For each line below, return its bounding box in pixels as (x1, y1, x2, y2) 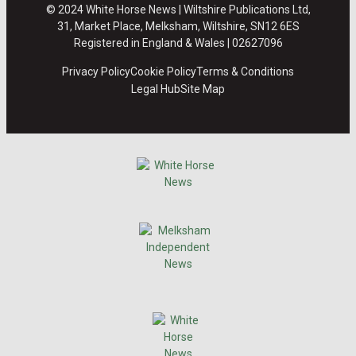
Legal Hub (131, 83, 180, 96)
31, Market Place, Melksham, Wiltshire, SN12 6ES (56, 20, 300, 33)
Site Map (180, 83, 225, 96)
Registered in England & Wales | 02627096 (73, 37, 283, 50)
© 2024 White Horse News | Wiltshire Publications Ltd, (45, 3, 311, 17)
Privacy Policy (62, 65, 130, 79)
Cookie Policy (130, 65, 196, 79)
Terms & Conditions (196, 65, 294, 79)
